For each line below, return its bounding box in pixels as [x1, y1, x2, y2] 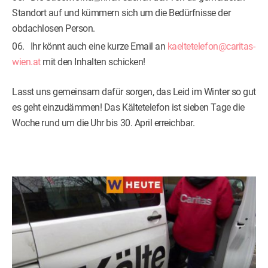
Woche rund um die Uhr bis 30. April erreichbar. [12, 117, 195, 129]
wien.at [12, 56, 41, 68]
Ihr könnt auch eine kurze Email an [30, 41, 167, 53]
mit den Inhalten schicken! [40, 56, 145, 68]
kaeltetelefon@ [167, 41, 227, 53]
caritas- [226, 41, 255, 53]
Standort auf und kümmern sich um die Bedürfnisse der [12, 7, 231, 19]
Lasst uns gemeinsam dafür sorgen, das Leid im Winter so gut [12, 86, 256, 98]
